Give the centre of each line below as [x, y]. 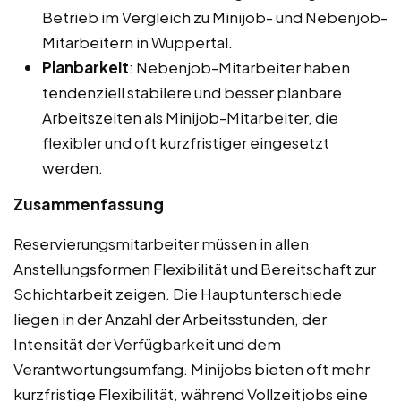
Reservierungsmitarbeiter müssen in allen [161, 243]
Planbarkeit [85, 67]
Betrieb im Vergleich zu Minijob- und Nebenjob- [215, 17]
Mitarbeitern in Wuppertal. [137, 42]
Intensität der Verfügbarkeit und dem [147, 343]
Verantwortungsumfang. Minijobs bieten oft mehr [192, 368]
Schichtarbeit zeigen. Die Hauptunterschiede [178, 293]
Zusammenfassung [89, 203]
